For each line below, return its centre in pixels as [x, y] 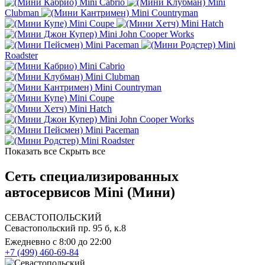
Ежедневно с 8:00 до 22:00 [58, 241]
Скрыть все [82, 151]
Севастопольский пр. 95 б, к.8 [65, 228]
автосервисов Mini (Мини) [90, 193]
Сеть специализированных [92, 177]
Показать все [31, 151]
